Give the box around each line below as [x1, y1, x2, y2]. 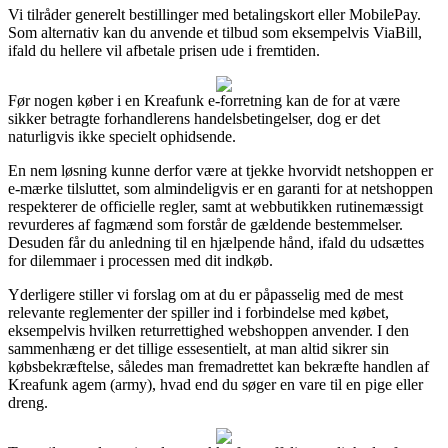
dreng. [8, 393, 48, 411]
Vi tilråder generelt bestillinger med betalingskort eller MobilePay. [8, 5, 421, 23]
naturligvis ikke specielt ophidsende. [8, 127, 236, 145]
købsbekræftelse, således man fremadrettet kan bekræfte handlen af [8, 357, 429, 375]
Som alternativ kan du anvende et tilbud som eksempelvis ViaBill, [8, 23, 422, 41]
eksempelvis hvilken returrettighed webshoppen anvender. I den [8, 321, 409, 339]
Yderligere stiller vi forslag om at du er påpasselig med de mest [8, 285, 403, 303]
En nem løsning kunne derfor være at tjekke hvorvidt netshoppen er [8, 161, 433, 179]
